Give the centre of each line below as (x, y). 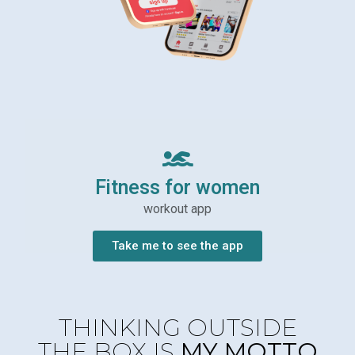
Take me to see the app (177, 246)
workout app (177, 209)
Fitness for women (177, 189)
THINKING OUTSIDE (177, 328)
